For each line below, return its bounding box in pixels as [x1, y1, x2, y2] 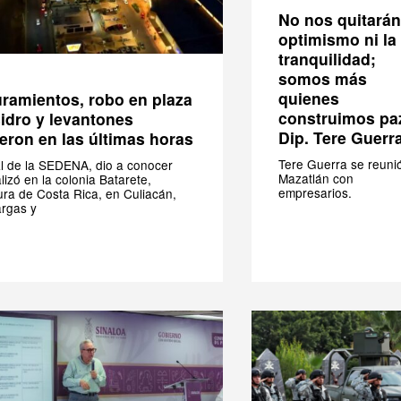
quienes [278, 87, 339, 110]
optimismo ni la [278, 28, 397, 51]
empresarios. [278, 183, 352, 202]
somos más [278, 67, 367, 90]
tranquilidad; [278, 47, 376, 71]
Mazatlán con [278, 169, 354, 188]
